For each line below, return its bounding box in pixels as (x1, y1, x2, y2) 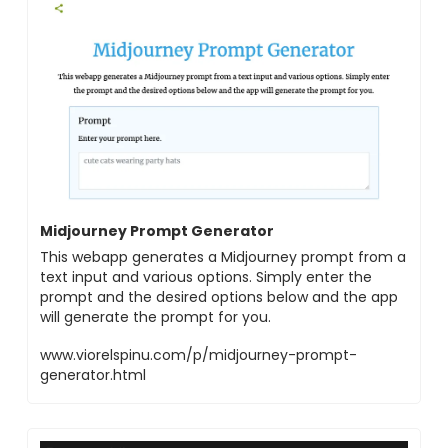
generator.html (40, 365, 146, 386)
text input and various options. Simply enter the (40, 267, 372, 288)
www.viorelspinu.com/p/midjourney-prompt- (40, 345, 357, 366)
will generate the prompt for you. (40, 307, 271, 328)
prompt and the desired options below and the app (40, 287, 398, 308)
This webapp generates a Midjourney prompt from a (40, 247, 406, 268)
